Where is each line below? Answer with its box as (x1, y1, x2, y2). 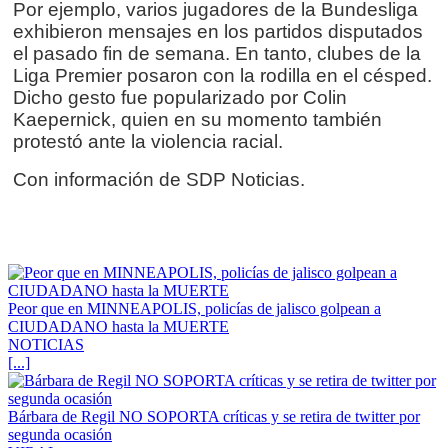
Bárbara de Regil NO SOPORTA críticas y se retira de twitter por (8, 408, 420, 426)
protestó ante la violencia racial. (13, 131, 283, 153)
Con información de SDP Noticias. (13, 169, 305, 191)
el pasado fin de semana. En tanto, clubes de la (13, 43, 421, 65)
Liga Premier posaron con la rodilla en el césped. (13, 65, 432, 87)
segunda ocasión (8, 426, 112, 444)
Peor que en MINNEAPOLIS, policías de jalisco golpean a (8, 300, 381, 318)
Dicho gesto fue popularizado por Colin (13, 87, 347, 109)
